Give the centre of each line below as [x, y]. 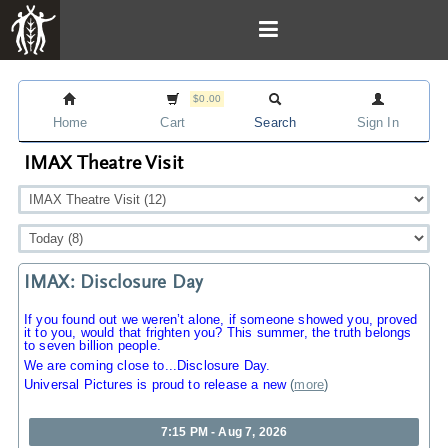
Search [275, 122]
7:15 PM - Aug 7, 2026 [224, 431]
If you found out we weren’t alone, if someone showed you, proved [221, 319]
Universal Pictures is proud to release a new [155, 385]
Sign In [377, 122]
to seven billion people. [92, 345]
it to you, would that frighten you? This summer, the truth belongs [218, 332]
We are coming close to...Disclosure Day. [147, 365]
